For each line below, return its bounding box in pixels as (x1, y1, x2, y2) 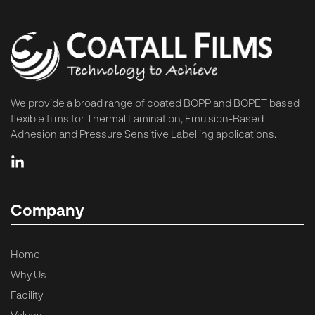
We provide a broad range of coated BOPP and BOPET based (11, 96, 300, 109)
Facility (11, 288, 43, 301)
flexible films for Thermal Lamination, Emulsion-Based (11, 111, 264, 124)
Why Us (11, 267, 46, 281)
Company (11, 200, 84, 219)
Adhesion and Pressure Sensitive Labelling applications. (11, 127, 276, 140)
